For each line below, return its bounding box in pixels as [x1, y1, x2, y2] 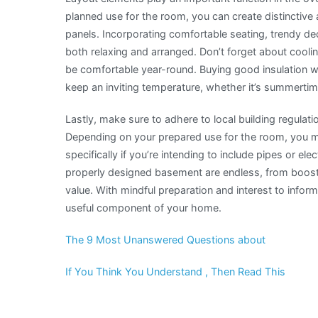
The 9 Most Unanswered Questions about [65, 234, 265, 246]
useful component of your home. [65, 201, 221, 214]
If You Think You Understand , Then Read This [65, 265, 285, 278]
